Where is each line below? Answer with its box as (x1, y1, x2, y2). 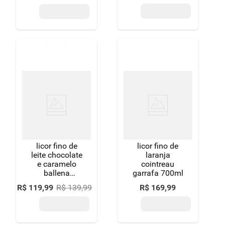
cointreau (141, 159, 175, 169)
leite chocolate (31, 150, 82, 160)
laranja (145, 150, 170, 160)
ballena (43, 168, 70, 178)
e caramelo (37, 159, 76, 169)
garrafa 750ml (31, 177, 82, 187)
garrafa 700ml (132, 168, 183, 178)
